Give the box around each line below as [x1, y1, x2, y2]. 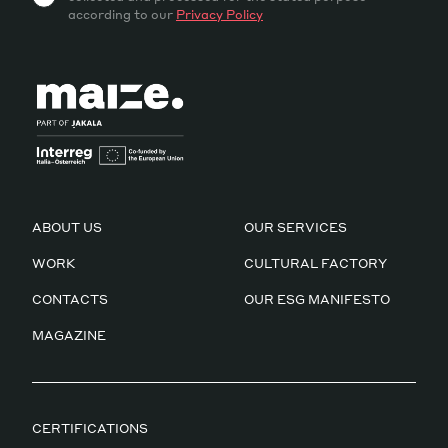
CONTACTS [32, 292, 108, 308]
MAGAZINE [32, 328, 106, 344]
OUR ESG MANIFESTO [244, 292, 390, 308]
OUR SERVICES [244, 220, 347, 236]
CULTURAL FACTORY [244, 256, 387, 272]
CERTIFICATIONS [32, 421, 148, 437]
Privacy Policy [176, 7, 263, 23]
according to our [68, 7, 176, 23]
